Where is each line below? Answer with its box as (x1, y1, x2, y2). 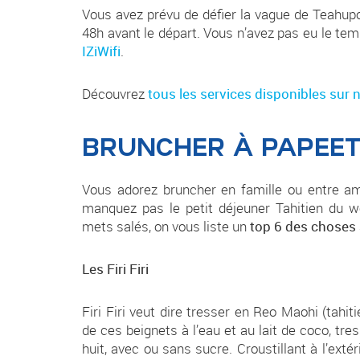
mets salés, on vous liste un (82, 217, 250, 236)
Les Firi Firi (82, 260, 149, 279)
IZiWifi (82, 42, 121, 61)
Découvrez (82, 84, 148, 104)
